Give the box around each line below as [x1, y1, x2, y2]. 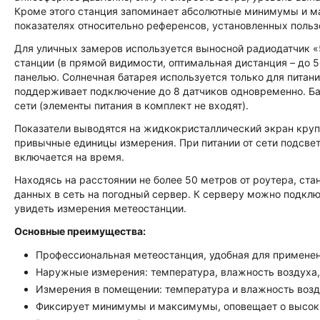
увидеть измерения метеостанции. [14, 202, 186, 214]
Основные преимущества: [14, 225, 146, 237]
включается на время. [14, 151, 124, 163]
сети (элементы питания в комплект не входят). [14, 99, 249, 111]
